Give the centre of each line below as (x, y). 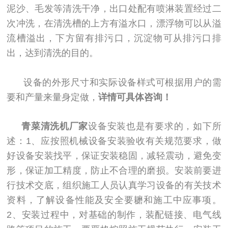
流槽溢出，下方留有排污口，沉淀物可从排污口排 (114, 38)
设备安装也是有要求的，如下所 (155, 126)
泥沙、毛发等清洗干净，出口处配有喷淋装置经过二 (114, 9)
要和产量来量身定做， (53, 97)
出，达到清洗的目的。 (53, 53)
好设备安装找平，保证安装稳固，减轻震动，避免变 (114, 156)
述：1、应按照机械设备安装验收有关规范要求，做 (114, 141)
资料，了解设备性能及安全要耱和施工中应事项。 (114, 200)
